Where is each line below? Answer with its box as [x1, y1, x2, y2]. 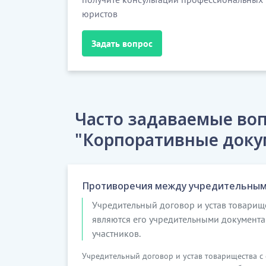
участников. [92, 227, 141, 239]
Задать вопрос [91, 37, 153, 49]
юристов [82, 8, 118, 20]
